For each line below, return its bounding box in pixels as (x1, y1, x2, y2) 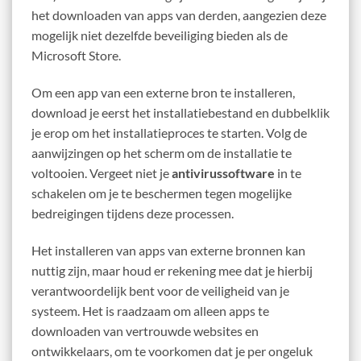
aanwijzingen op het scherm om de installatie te (31, 145, 292, 161)
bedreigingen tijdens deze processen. (31, 205, 234, 222)
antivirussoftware (172, 165, 275, 181)
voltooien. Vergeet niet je (31, 165, 172, 181)
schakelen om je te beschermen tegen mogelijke (31, 185, 292, 201)
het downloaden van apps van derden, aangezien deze (31, 7, 326, 23)
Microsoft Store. (31, 48, 121, 64)
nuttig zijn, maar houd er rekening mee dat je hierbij (31, 262, 313, 278)
